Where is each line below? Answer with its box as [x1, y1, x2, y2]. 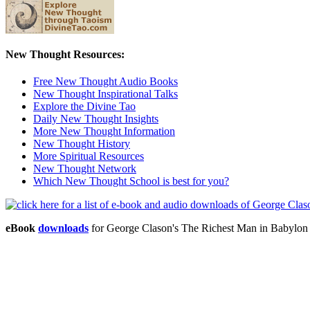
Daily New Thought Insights [33, 113, 158, 125]
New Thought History [33, 138, 130, 150]
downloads [38, 222, 89, 235]
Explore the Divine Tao [33, 100, 136, 113]
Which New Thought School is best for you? [33, 175, 229, 188]
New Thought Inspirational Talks [33, 88, 178, 100]
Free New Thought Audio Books [33, 75, 178, 88]
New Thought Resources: [6, 48, 125, 61]
